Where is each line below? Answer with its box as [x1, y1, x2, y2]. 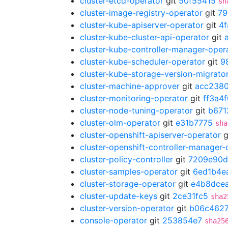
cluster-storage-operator [80, 179, 176, 189]
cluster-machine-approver [80, 81, 180, 91]
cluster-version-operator [80, 203, 174, 213]
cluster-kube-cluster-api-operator [80, 32, 209, 42]
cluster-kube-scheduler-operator [80, 56, 205, 67]
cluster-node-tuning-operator [80, 105, 193, 116]
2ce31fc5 [173, 191, 208, 201]
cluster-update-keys [80, 191, 157, 201]
